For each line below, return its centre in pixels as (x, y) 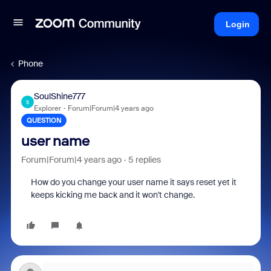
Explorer (47, 108)
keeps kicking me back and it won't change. (113, 195)
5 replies (144, 160)
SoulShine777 (59, 96)
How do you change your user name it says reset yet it (133, 182)
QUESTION (44, 120)
